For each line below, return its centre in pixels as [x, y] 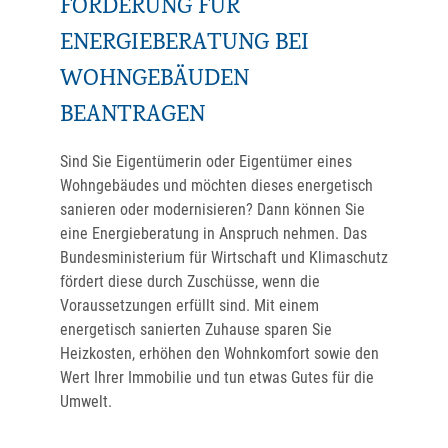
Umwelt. [86, 401]
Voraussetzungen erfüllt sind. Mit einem [189, 305]
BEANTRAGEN [132, 116]
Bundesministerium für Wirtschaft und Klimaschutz [224, 257]
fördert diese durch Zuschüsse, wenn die [190, 281]
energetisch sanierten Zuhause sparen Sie [196, 329]
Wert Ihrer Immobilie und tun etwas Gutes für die [217, 377]
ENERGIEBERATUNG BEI [184, 44]
